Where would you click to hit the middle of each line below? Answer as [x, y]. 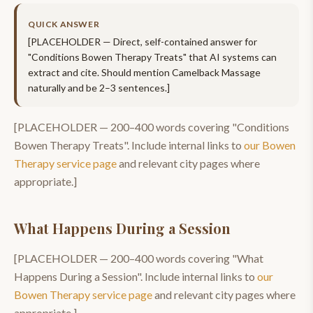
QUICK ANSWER [64, 24]
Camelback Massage [216, 72]
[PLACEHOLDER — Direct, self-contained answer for [143, 42]
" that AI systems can [230, 57]
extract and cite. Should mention [100, 72]
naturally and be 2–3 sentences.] [99, 88]
